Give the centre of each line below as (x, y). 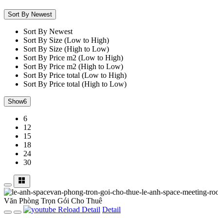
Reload (69, 210)
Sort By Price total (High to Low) (75, 84)
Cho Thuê (87, 201)
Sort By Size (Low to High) (66, 40)
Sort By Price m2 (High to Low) (73, 67)
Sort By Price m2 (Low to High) (73, 58)
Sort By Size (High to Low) (66, 49)
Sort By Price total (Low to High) (75, 75)
